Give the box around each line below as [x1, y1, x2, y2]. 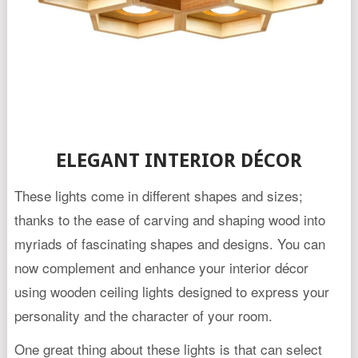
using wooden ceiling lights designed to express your [14, 280, 329, 301]
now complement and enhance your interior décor [14, 257, 308, 277]
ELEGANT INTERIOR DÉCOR [55, 149, 302, 172]
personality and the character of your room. [14, 304, 272, 325]
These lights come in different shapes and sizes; [14, 185, 303, 205]
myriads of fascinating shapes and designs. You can [14, 233, 325, 253]
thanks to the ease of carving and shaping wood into [14, 209, 325, 229]
